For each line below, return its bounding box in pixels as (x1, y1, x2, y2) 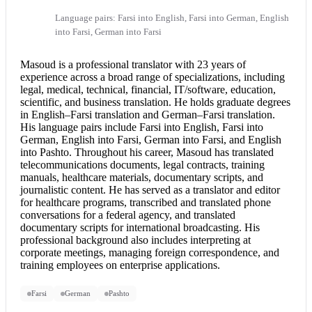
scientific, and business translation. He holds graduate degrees (20, 96, 290, 109)
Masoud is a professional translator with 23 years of (20, 58, 246, 71)
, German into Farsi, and (139, 134, 248, 146)
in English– (20, 109, 70, 121)
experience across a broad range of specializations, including (20, 71, 285, 84)
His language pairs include (20, 121, 139, 134)
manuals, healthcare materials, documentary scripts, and (20, 171, 263, 184)
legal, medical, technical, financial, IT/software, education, (20, 84, 276, 96)
